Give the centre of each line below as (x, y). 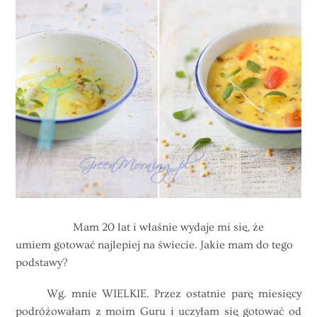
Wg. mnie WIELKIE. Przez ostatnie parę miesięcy (158, 294)
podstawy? (42, 263)
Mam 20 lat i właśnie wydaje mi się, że (140, 227)
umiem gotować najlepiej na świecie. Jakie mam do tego (155, 245)
